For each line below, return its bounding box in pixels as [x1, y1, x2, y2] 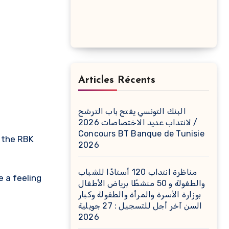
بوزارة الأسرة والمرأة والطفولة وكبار [78, 190, 201, 199]
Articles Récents [78, 75, 155, 85]
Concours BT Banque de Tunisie [78, 129, 204, 139]
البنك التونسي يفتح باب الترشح [78, 106, 186, 116]
